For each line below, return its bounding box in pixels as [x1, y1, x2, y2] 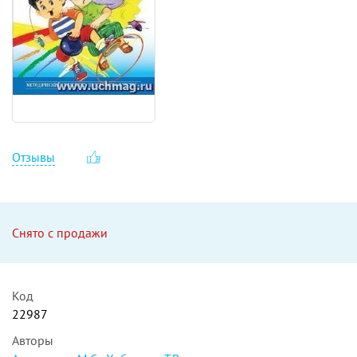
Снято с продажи [12, 224, 108, 241]
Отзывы [12, 148, 55, 165]
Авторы [12, 331, 53, 348]
